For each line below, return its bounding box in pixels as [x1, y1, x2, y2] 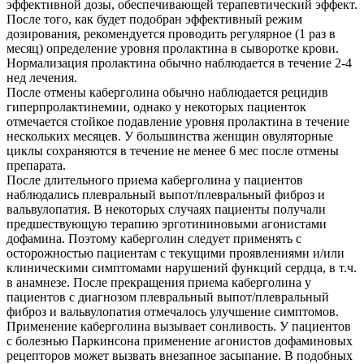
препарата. [6, 158, 66, 172]
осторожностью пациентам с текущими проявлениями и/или [6, 246, 344, 260]
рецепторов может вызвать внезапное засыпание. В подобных [6, 349, 353, 362]
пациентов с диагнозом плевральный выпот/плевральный [6, 290, 329, 304]
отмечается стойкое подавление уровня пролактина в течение [6, 115, 349, 128]
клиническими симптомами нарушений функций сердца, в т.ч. [6, 261, 357, 275]
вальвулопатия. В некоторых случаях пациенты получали [6, 202, 326, 216]
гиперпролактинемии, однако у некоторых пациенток [6, 100, 306, 114]
